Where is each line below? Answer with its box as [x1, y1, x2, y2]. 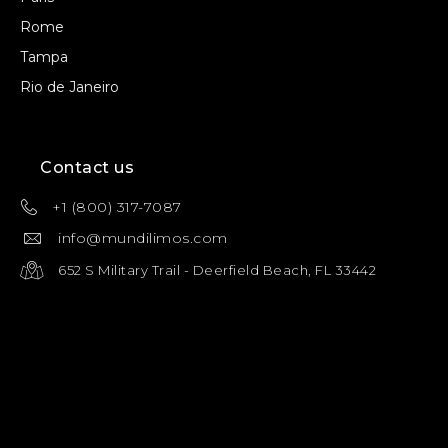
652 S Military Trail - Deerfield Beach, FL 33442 [58, 262, 376, 279]
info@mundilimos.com [58, 229, 228, 248]
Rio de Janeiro [20, 78, 119, 97]
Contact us [40, 158, 134, 178]
